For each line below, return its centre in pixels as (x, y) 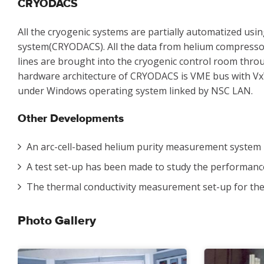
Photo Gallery (57, 221)
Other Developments (71, 118)
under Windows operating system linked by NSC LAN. (135, 90)
